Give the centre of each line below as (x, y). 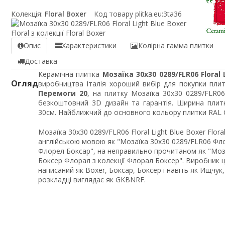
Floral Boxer (65, 14)
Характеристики (89, 46)
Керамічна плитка (70, 74)
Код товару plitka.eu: (129, 14)
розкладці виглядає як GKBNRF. (92, 180)
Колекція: (27, 14)
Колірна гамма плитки (176, 46)
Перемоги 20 (63, 93)
